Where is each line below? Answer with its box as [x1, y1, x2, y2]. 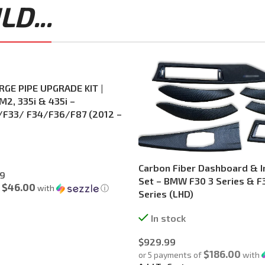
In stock [150, 212, 186, 224]
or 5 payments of [138, 249, 203, 260]
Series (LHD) [138, 188, 193, 199]
